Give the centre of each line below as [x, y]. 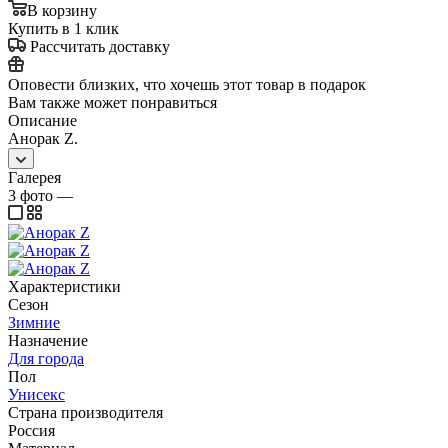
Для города [46, 358]
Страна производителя [85, 412]
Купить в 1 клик [63, 28]
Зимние [34, 322]
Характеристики [64, 286]
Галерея [34, 177]
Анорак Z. [43, 138]
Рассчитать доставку [100, 46]
